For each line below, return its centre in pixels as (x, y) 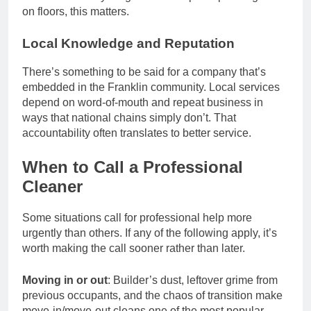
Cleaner (52, 186)
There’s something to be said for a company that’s (144, 72)
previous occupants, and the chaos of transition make (152, 295)
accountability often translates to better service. (137, 133)
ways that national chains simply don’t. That (129, 117)
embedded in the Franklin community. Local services (151, 87)
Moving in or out (65, 280)
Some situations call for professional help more (137, 217)
